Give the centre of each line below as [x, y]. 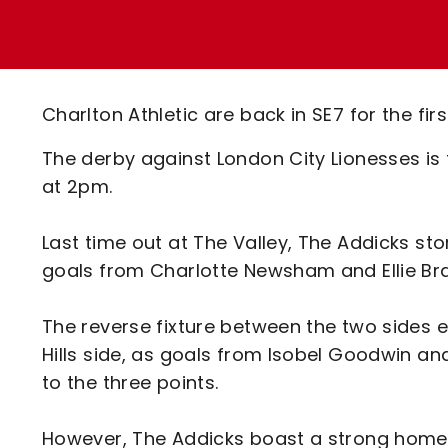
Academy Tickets [186, 95]
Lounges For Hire [181, 40]
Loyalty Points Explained [217, 25]
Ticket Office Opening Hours [233, 60]
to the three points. [133, 382]
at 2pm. [77, 186]
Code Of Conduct [186, 130]
